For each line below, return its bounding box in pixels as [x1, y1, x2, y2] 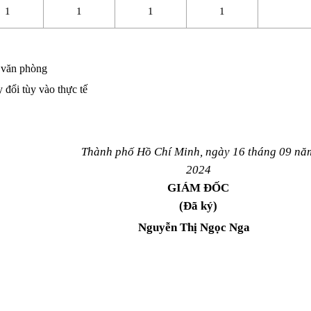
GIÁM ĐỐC [167, 181, 230, 195]
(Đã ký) [179, 199, 218, 213]
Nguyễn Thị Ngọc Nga [138, 221, 251, 235]
